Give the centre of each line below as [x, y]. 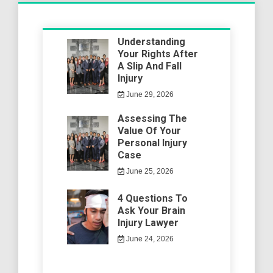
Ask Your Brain [152, 211]
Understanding [152, 42]
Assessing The [153, 119]
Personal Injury [153, 143]
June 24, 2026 [149, 239]
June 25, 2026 [149, 172]
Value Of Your [150, 131]
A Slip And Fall [150, 66]
